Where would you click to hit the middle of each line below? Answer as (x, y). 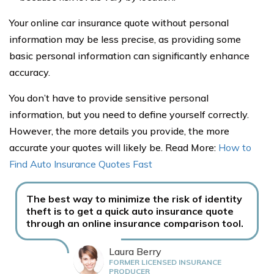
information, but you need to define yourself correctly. (129, 114)
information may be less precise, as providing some (125, 39)
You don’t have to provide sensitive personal (109, 98)
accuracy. (30, 72)
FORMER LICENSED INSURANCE (165, 262)
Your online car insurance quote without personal (119, 22)
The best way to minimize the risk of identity (134, 198)
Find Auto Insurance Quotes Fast (81, 164)
